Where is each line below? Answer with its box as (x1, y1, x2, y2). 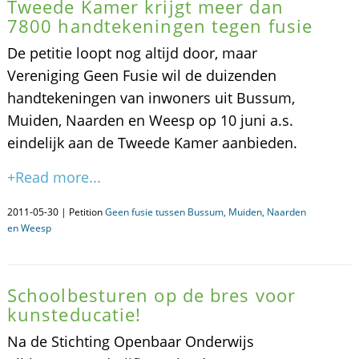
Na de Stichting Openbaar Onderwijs (6, 332, 254, 351)
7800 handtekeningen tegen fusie (6, 14, 313, 38)
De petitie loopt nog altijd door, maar (6, 43, 257, 63)
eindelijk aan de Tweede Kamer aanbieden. (6, 133, 297, 152)
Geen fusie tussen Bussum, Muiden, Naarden (104, 205, 306, 219)
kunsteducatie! (6, 302, 142, 326)
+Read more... (6, 167, 101, 187)
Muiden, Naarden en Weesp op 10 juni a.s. (6, 111, 293, 130)
